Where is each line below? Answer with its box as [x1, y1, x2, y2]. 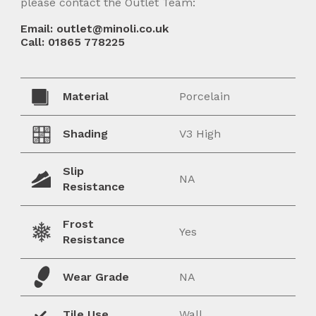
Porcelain [179, 90, 230, 104]
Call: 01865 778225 [20, 35, 126, 49]
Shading [63, 127, 109, 141]
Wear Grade [63, 270, 130, 284]
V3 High [179, 127, 221, 141]
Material [63, 90, 109, 104]
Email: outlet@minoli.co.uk [20, 21, 169, 35]
